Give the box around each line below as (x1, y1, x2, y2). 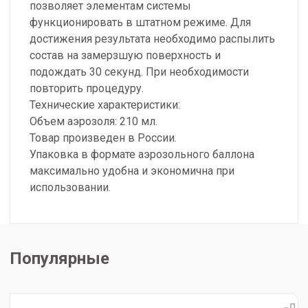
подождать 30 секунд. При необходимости (30, 65, 249, 79)
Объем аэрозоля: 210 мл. (30, 115, 157, 129)
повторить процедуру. (30, 82, 144, 96)
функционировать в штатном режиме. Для (30, 16, 251, 30)
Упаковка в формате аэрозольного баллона (30, 148, 254, 162)
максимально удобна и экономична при (30, 164, 234, 178)
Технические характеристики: (30, 98, 180, 112)
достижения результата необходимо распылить (30, 32, 275, 46)
